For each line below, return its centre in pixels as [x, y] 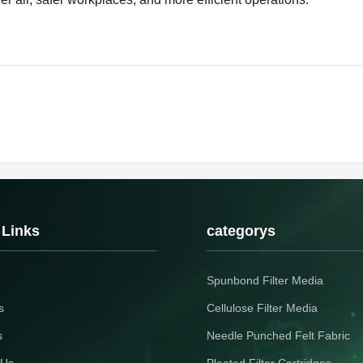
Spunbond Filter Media [265, 280]
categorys [241, 231]
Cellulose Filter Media [262, 308]
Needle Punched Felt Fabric [278, 335]
